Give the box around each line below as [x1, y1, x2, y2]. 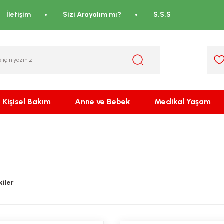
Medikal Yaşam [154, 97, 211, 106]
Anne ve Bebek [75, 97, 130, 106]
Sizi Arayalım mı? [63, 10, 121, 19]
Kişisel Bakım [3, 97, 51, 106]
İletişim [6, 10, 31, 19]
